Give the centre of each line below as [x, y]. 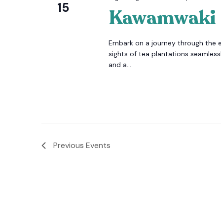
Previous [70, 146]
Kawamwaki [162, 18]
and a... [120, 65]
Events [98, 146]
